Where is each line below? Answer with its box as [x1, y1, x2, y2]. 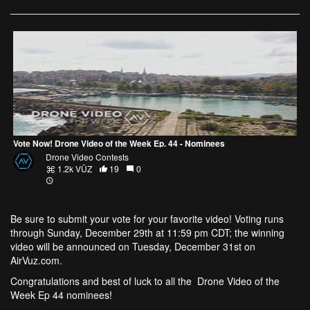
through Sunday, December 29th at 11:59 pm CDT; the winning [10, 226, 284, 240]
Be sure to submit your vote [10, 212, 134, 226]
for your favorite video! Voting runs [134, 212, 284, 226]
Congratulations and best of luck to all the [10, 274, 194, 289]
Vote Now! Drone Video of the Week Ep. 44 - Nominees [13, 137, 225, 150]
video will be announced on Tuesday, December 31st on [10, 239, 258, 254]
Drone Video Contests [45, 151, 129, 163]
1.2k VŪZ [55, 163, 92, 175]
